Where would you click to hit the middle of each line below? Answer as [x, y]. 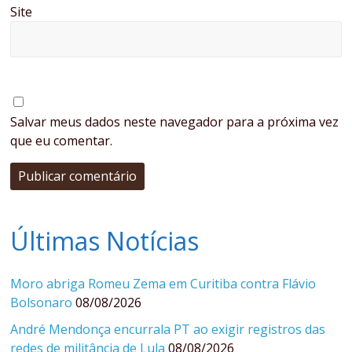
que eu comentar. [62, 141]
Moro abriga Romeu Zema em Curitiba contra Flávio [163, 284]
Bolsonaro [42, 303]
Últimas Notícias [105, 241]
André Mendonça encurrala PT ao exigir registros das [168, 330]
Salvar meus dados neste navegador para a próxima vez [175, 122]
